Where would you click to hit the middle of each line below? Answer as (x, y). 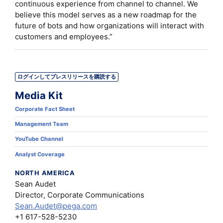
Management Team (42, 124)
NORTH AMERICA (45, 173)
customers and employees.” (64, 37)
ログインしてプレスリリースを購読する (67, 77)
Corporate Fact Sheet (46, 109)
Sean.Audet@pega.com (56, 206)
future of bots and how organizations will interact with (110, 26)
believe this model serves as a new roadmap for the (106, 15)
